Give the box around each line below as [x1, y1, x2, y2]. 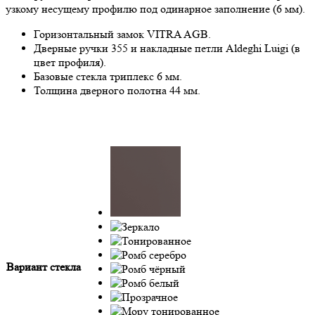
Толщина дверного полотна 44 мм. [34, 83, 200, 97]
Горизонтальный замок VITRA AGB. [34, 27, 211, 41]
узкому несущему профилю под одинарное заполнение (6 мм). [6, 1, 305, 15]
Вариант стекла [6, 259, 81, 274]
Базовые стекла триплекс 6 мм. [34, 69, 182, 83]
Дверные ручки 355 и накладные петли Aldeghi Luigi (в [34, 41, 300, 55]
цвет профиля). [34, 55, 106, 69]
